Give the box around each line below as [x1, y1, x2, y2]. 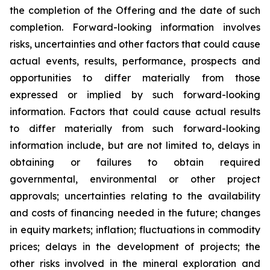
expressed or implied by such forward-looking [10, 89, 260, 101]
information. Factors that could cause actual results [10, 105, 260, 118]
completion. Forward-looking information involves [10, 21, 260, 33]
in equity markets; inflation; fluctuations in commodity [10, 224, 260, 236]
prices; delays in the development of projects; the [10, 240, 260, 253]
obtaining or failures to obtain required [10, 156, 260, 168]
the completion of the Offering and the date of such [10, 4, 260, 16]
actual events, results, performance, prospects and [10, 55, 260, 67]
